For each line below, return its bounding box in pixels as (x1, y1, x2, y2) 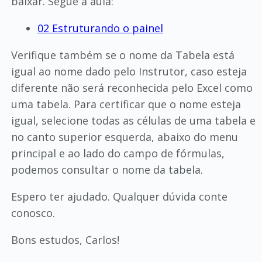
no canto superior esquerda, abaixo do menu (11, 129, 238, 144)
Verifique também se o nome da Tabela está (11, 47, 235, 62)
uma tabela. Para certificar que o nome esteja (11, 96, 241, 111)
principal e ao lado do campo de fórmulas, (11, 146, 225, 160)
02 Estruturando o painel (37, 20, 163, 35)
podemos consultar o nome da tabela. (11, 162, 203, 177)
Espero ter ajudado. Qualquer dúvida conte (11, 189, 227, 204)
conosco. (11, 205, 55, 220)
